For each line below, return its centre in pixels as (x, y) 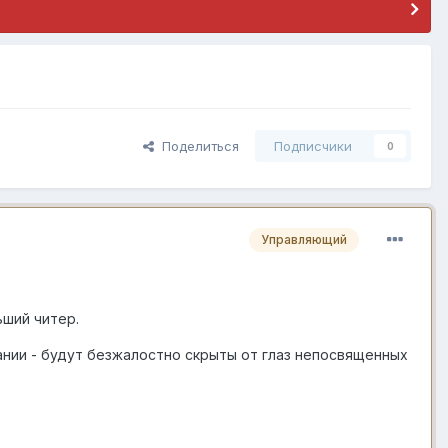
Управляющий (304, 240)
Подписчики (313, 146)
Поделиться (196, 146)
